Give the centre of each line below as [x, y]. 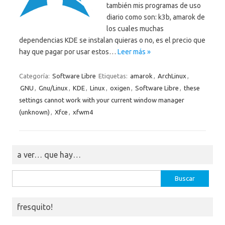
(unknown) [34, 112]
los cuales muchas [135, 29]
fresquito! [35, 207]
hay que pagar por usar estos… [68, 52]
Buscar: [23, 177]
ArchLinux [172, 76]
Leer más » [134, 52]
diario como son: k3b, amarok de [156, 17]
